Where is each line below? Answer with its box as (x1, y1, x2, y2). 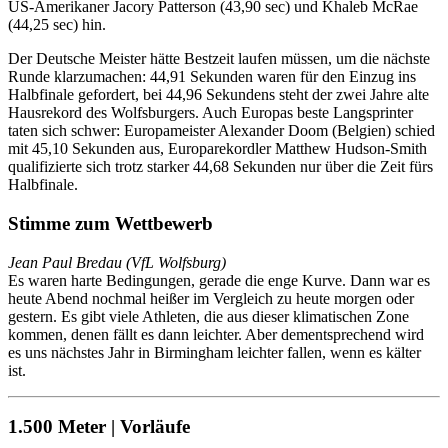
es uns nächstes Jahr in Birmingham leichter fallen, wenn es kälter (8, 343, 421, 361)
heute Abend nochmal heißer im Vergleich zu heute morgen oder (8, 289, 414, 307)
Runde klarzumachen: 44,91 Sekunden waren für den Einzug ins (8, 68, 416, 86)
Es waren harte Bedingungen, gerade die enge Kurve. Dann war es (8, 271, 430, 289)
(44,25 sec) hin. (8, 16, 106, 34)
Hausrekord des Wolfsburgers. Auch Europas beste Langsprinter (8, 104, 413, 122)
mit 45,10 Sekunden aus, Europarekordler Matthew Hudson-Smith (8, 140, 427, 158)
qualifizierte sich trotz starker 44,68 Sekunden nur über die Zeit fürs (8, 158, 433, 176)
